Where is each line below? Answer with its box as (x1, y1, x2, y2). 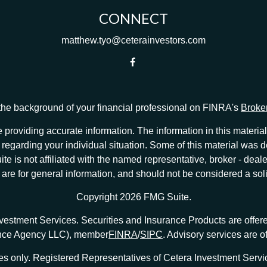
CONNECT (99, 10, 168, 27)
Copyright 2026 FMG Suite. (76, 192, 191, 202)
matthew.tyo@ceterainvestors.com (61, 35, 206, 45)
